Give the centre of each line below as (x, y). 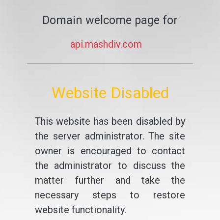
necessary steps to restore (110, 195)
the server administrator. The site (110, 136)
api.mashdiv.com (106, 44)
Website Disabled (110, 93)
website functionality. (80, 210)
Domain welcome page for (110, 20)
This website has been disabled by (110, 121)
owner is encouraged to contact (110, 151)
